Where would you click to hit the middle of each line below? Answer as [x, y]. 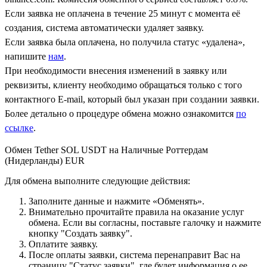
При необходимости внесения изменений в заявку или [116, 70]
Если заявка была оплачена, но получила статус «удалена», [125, 42]
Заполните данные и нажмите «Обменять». [117, 201]
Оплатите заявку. [63, 244]
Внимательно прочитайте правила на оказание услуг [136, 212]
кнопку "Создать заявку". [80, 233]
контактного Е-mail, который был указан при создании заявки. [132, 99]
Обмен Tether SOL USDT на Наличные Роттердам [106, 150]
